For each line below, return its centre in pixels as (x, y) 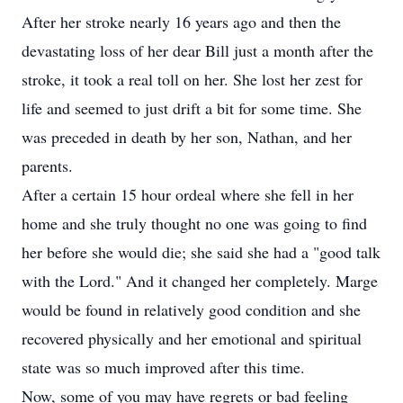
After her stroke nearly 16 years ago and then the (181, 22)
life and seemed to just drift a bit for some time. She (192, 108)
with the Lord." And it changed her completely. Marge (200, 281)
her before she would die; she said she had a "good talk (201, 252)
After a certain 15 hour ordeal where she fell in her (188, 194)
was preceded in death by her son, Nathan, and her (187, 137)
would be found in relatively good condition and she (191, 309)
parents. (47, 166)
